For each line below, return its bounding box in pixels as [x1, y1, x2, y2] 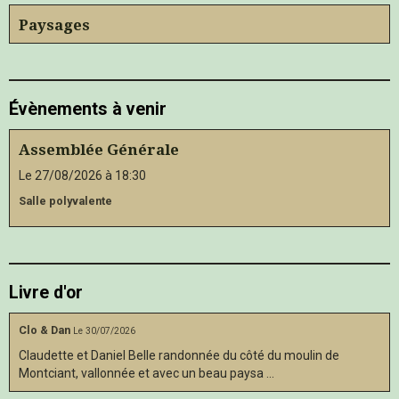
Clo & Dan [19, 323, 70, 338]
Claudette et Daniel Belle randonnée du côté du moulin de [19, 348, 339, 363]
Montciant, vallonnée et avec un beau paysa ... [19, 366, 274, 381]
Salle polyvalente [19, 194, 112, 208]
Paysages [19, 15, 90, 34]
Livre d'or [9, 282, 83, 304]
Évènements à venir [9, 98, 167, 119]
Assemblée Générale [19, 140, 179, 159]
